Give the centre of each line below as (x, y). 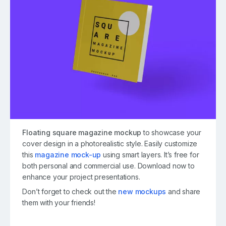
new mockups (142, 192)
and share (183, 192)
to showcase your (171, 133)
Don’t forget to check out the (70, 192)
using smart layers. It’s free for (150, 155)
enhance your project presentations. (81, 177)
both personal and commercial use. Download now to (108, 166)
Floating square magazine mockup (82, 133)
